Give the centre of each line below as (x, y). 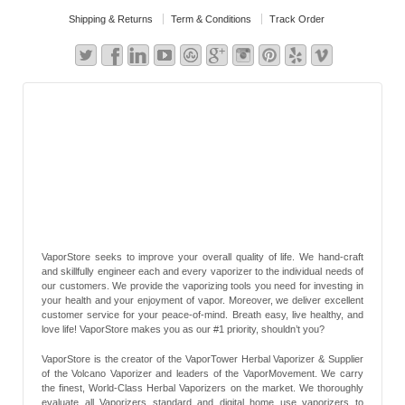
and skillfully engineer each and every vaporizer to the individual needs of (202, 271)
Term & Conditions (211, 19)
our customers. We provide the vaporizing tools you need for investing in (202, 285)
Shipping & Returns (111, 19)
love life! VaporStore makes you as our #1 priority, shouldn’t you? (183, 329)
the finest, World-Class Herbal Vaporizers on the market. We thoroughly (202, 388)
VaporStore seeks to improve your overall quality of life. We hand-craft (202, 256)
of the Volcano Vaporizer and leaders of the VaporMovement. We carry (202, 374)
